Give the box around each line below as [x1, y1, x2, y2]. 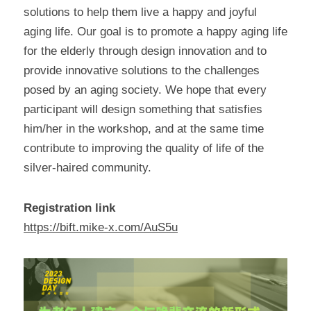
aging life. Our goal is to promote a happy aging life [24, 25, 287, 39]
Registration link [24, 201, 115, 215]
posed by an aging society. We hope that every [24, 83, 267, 97]
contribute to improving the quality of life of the [24, 142, 264, 155]
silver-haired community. [24, 161, 151, 175]
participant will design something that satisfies [24, 103, 262, 117]
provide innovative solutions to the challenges [24, 64, 260, 78]
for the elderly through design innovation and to [24, 44, 267, 58]
